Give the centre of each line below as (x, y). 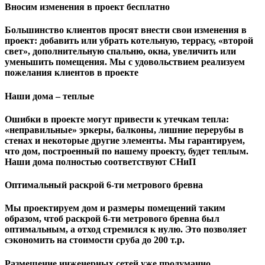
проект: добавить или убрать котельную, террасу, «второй (129, 41)
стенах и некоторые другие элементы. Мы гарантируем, (125, 140)
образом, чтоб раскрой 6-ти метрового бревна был (112, 219)
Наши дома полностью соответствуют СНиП (100, 161)
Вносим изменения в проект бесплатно (87, 7)
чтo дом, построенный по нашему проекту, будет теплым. (127, 151)
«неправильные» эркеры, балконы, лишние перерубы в (124, 130)
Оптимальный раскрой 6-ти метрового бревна (104, 185)
